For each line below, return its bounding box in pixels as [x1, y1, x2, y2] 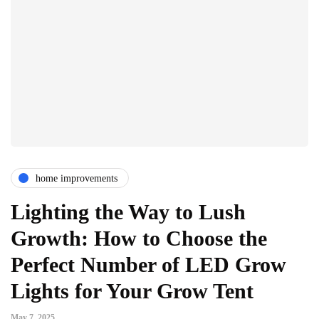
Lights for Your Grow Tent [11, 279, 253, 303]
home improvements [36, 172, 117, 184]
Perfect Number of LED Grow [11, 253, 286, 277]
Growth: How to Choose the [11, 226, 267, 251]
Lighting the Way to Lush [11, 200, 246, 224]
